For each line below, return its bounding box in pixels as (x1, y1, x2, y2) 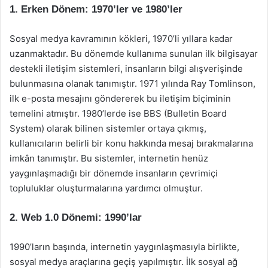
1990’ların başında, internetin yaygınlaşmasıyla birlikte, (10, 241, 239, 252)
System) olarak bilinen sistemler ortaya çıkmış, (10, 123, 206, 134)
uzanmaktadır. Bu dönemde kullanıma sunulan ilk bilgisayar (10, 48, 258, 59)
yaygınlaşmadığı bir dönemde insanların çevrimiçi (10, 167, 218, 179)
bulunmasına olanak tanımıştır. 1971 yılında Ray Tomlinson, (10, 78, 255, 89)
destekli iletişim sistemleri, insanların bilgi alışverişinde (10, 63, 243, 74)
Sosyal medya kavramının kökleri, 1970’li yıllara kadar (10, 33, 233, 44)
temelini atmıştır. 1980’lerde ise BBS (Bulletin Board (10, 108, 227, 119)
